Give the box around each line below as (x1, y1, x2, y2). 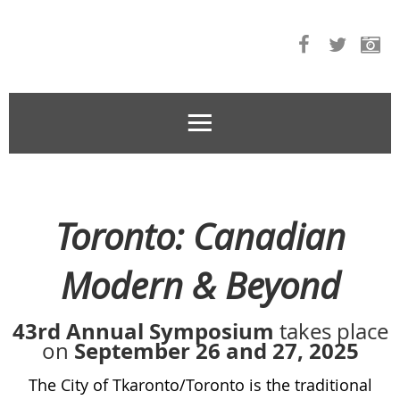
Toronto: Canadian (54, 212, 346, 262)
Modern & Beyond (60, 262, 340, 311)
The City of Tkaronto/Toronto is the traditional (28, 374, 372, 396)
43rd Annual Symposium (12, 316, 279, 347)
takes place (279, 317, 388, 346)
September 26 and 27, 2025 (68, 336, 359, 367)
